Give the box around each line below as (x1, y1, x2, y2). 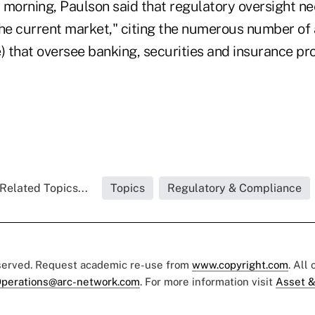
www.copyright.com (192, 258, 288, 271)
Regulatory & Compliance (167, 181, 302, 195)
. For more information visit (140, 275, 276, 288)
